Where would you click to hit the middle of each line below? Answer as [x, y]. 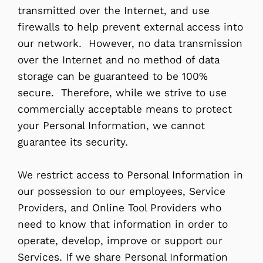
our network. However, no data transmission [130, 43]
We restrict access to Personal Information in [130, 175]
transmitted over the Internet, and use [114, 10]
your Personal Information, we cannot [111, 125]
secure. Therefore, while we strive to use [122, 92]
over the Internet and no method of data [119, 60]
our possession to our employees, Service [122, 191]
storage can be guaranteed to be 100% [113, 76]
